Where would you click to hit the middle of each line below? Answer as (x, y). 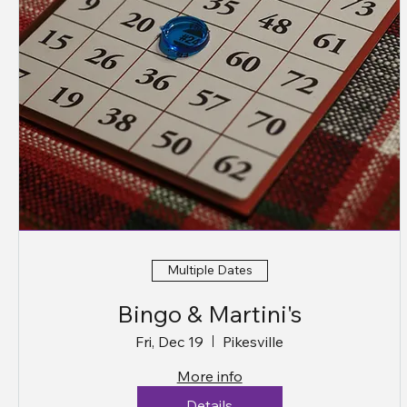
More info (209, 376)
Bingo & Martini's (210, 313)
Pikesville (253, 341)
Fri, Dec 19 (170, 341)
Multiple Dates (209, 270)
